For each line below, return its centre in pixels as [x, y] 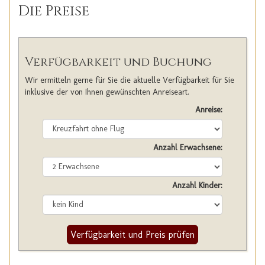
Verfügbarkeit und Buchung [118, 62]
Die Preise [54, 11]
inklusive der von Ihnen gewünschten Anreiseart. [107, 92]
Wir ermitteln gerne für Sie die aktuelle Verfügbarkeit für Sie [130, 80]
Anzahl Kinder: [197, 185]
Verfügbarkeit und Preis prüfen [132, 234]
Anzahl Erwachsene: [188, 147]
